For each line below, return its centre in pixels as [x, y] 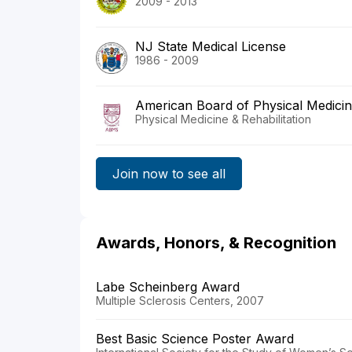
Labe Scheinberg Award [168, 287]
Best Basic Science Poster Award [195, 339]
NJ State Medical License [211, 47]
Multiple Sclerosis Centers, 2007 [180, 301]
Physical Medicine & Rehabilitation [223, 119]
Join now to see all [169, 173]
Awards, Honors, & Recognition [216, 243]
